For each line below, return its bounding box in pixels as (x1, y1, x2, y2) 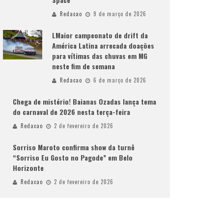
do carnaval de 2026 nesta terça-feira (13, 107, 130, 117)
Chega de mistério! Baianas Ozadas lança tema (13, 96, 156, 107)
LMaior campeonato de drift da (52, 30, 148, 40)
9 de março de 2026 (93, 10, 146, 18)
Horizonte (13, 163, 44, 173)
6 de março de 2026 (93, 76, 146, 84)
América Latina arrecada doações (52, 40, 154, 51)
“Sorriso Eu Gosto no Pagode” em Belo (13, 152, 133, 163)
